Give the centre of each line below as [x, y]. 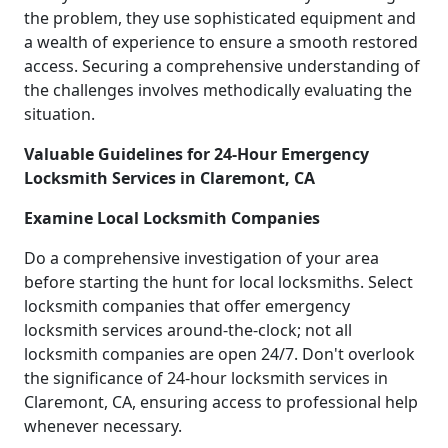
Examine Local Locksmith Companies [172, 217]
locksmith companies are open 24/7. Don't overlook [219, 353]
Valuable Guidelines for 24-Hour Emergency [196, 153]
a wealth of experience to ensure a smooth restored [221, 41]
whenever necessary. [103, 425]
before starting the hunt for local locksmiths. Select [218, 281]
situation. [59, 113]
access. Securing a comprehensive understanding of [222, 65]
